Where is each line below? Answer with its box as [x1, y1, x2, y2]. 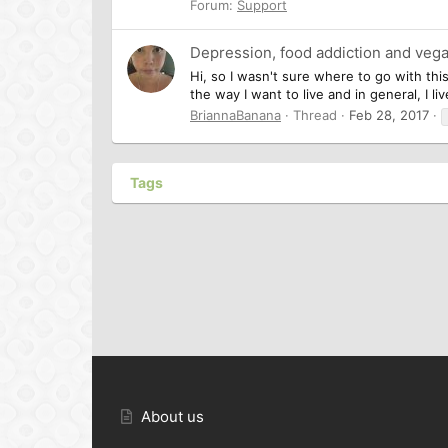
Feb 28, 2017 [349, 106, 429, 123]
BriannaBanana [190, 106, 281, 123]
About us [141, 407, 205, 427]
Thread [293, 106, 337, 123]
